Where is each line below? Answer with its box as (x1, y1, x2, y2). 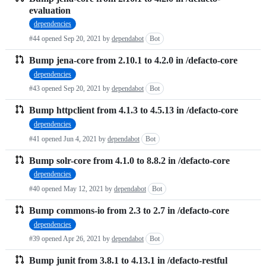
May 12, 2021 (64, 184, 103, 193)
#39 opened (29, 235, 63, 243)
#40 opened (29, 184, 64, 193)
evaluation (29, 5, 71, 15)
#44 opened (29, 34, 64, 43)
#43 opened (29, 84, 64, 93)
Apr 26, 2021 (63, 235, 101, 243)
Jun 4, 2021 (64, 134, 97, 143)
